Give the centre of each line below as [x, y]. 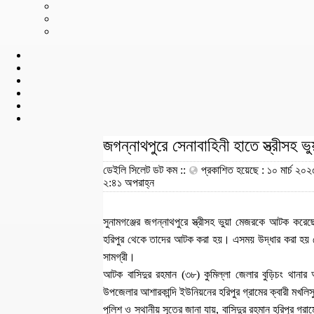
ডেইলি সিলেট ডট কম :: [146, 170]
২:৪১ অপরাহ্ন [129, 183]
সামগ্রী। [119, 257]
